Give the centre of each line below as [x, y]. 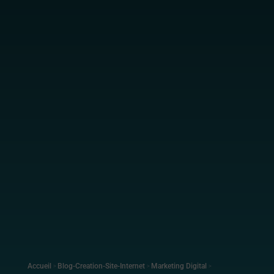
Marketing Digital [179, 266]
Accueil [39, 266]
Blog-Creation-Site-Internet [101, 266]
